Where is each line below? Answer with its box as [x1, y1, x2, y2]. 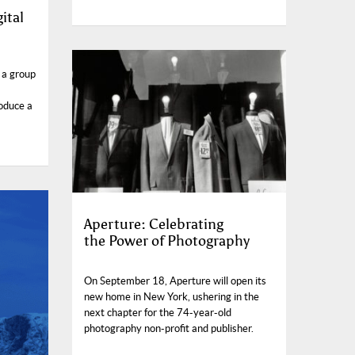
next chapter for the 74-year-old [84, 306, 231, 319]
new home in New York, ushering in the [84, 290, 259, 303]
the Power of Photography [84, 231, 250, 250]
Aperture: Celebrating [84, 215, 223, 233]
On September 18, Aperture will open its [84, 274, 266, 287]
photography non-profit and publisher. [84, 322, 254, 334]
